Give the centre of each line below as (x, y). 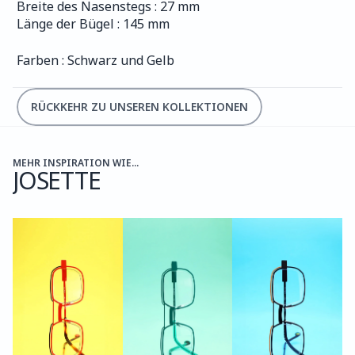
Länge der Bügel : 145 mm (93, 24)
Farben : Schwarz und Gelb (95, 60)
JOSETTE (57, 180)
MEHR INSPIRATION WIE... (76, 163)
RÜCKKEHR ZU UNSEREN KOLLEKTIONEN (139, 107)
